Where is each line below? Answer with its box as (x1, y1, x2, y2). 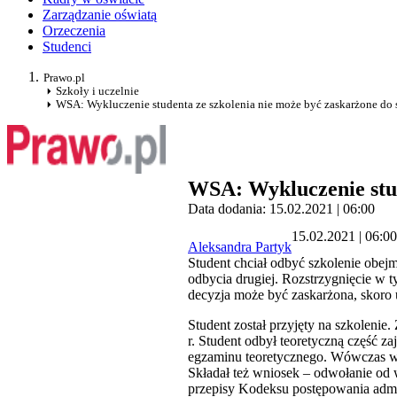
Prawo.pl (43, 71, 85, 85)
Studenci (43, 39, 91, 55)
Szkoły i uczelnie (56, 84, 139, 98)
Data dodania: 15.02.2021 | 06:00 (188, 201, 375, 217)
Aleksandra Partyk (188, 239, 292, 255)
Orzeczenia (43, 23, 105, 39)
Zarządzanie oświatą (43, 7, 157, 23)
